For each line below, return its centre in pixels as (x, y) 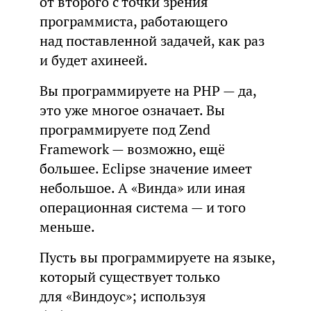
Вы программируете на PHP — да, (148, 91)
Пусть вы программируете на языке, (157, 257)
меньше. (67, 227)
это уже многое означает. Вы (132, 110)
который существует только (129, 277)
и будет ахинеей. (93, 60)
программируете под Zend (125, 129)
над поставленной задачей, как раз (152, 41)
